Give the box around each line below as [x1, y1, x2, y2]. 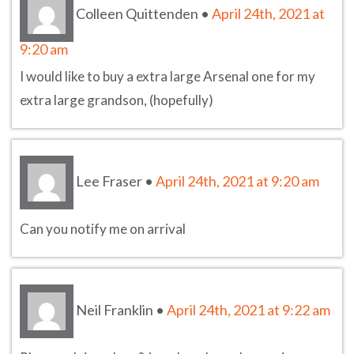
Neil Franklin [76, 300, 153, 318]
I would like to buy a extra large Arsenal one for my [20, 67, 315, 85]
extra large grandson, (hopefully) [20, 91, 213, 108]
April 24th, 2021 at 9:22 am [167, 300, 330, 318]
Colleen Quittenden [76, 4, 198, 22]
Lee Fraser [76, 171, 142, 190]
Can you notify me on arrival [20, 220, 186, 237]
